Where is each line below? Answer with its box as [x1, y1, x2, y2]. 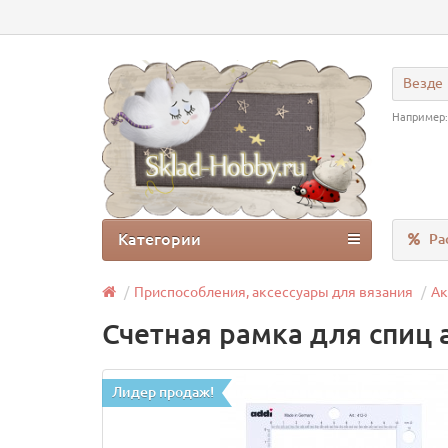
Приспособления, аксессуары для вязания [134, 284, 413, 301]
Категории [118, 230, 201, 249]
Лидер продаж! [112, 384, 214, 401]
